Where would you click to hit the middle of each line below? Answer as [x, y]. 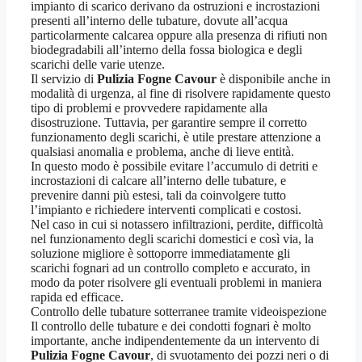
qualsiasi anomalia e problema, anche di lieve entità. [162, 152]
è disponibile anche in [274, 79]
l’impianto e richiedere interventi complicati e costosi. [166, 210]
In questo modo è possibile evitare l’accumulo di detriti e [174, 166]
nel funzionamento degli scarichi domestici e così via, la [172, 239]
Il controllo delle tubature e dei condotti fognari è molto [171, 326]
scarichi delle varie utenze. [98, 65]
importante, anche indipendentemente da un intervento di [175, 341]
